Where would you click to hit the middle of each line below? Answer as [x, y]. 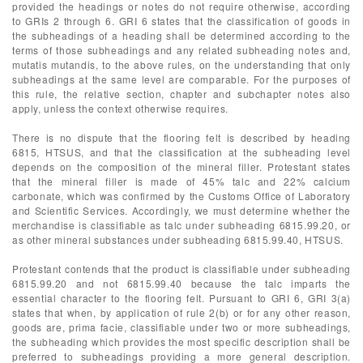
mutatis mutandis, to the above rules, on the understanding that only [181, 64]
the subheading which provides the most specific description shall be [181, 342]
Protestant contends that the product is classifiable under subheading [181, 269]
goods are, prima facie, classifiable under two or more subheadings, [181, 327]
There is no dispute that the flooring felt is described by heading [181, 137]
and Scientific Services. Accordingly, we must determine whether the [181, 210]
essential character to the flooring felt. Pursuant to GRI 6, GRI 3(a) [181, 298]
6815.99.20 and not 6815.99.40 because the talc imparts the [181, 283]
